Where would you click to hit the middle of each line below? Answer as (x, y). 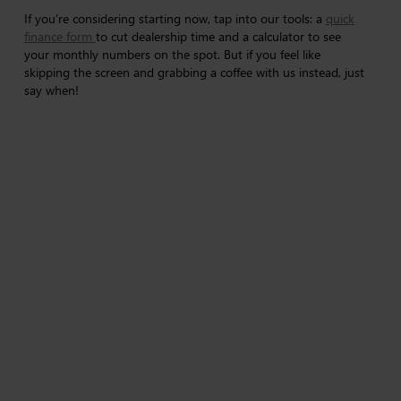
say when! (51, 90)
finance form (60, 36)
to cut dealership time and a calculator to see (218, 36)
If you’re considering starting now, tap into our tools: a (175, 18)
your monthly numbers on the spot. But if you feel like (172, 54)
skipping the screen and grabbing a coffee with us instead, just (194, 72)
